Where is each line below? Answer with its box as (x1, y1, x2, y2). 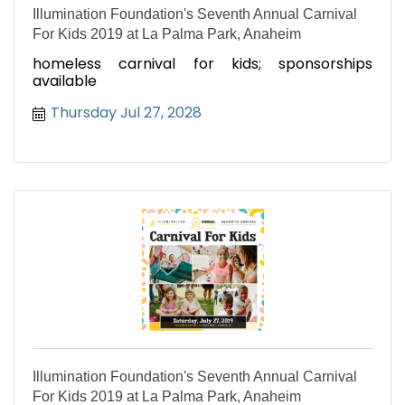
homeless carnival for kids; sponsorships (33, 53, 372, 75)
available (33, 71, 97, 92)
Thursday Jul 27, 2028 (51, 102, 202, 124)
